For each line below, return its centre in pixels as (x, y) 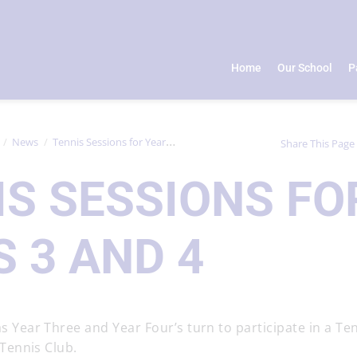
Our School (305, 68)
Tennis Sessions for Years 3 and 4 (109, 142)
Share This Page (318, 143)
